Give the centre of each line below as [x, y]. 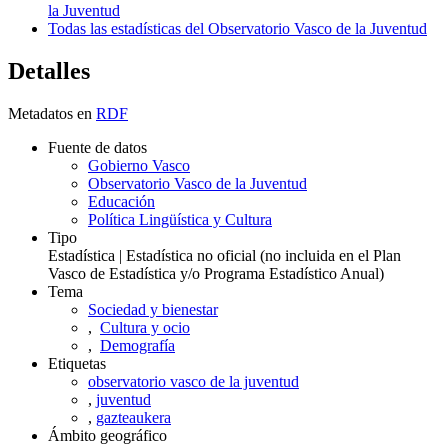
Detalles [49, 71]
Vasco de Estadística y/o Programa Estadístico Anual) [216, 273]
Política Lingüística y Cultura [180, 219]
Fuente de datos [97, 147]
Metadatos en [50, 113]
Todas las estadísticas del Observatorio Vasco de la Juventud [237, 29]
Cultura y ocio [145, 327]
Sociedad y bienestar [153, 309]
